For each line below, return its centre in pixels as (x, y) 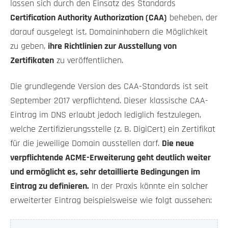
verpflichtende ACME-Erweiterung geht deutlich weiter (110, 158)
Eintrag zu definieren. (50, 186)
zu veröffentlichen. (89, 60)
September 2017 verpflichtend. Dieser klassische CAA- (109, 101)
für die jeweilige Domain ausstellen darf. (86, 143)
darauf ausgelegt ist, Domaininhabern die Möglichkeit (109, 32)
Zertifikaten (32, 60)
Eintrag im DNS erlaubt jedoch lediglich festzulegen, (106, 115)
